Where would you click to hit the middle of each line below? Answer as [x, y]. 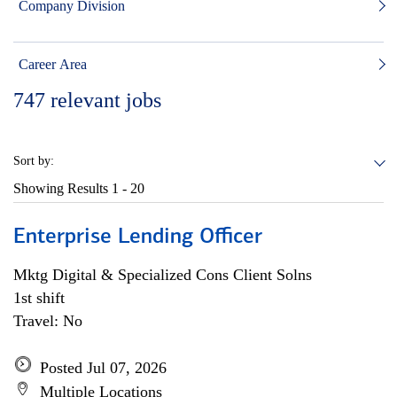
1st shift [39, 298]
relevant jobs [106, 100]
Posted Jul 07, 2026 [103, 368]
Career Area [53, 64]
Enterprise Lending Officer [138, 237]
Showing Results [62, 188]
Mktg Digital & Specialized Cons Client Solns [163, 275]
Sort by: [34, 161]
